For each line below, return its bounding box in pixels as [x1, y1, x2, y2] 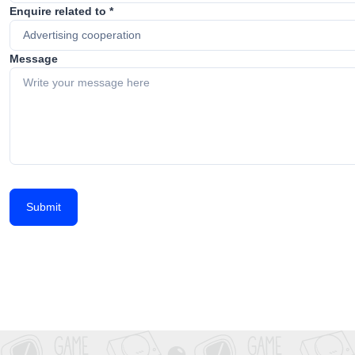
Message [10, 52, 58, 65]
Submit [26, 200, 61, 213]
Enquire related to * [10, 5, 113, 17]
